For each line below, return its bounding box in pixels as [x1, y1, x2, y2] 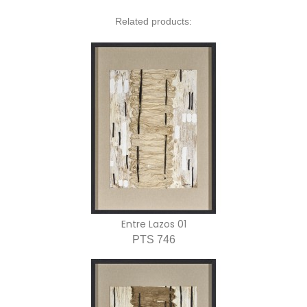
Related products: [115, 15, 192, 27]
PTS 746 [132, 233, 175, 245]
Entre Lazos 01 [121, 217, 186, 231]
